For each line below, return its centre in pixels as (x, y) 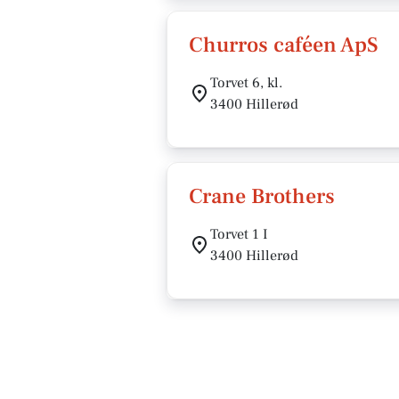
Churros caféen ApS (284, 45)
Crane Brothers (262, 196)
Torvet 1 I (239, 234)
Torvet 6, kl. (246, 83)
